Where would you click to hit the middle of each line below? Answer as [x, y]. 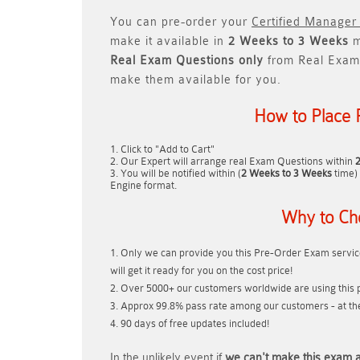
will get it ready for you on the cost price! [201, 270]
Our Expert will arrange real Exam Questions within [238, 161]
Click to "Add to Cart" [168, 149]
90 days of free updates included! [195, 323]
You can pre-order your [181, 22]
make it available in [169, 41]
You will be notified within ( [181, 173]
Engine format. [143, 185]
